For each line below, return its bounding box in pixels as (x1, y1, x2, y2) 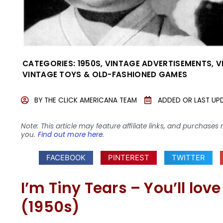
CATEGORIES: (22, 58, 76, 69)
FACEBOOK (46, 152, 86, 162)
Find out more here (37, 130, 103, 140)
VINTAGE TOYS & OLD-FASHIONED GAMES (22, 69, 188, 80)
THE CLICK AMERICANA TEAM (44, 95, 137, 105)
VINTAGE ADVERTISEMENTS (105, 58, 212, 69)
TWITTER (172, 152, 206, 162)
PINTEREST (108, 152, 150, 162)
